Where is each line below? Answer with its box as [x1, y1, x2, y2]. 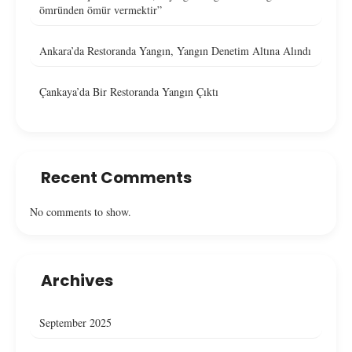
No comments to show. [30, 203, 131, 219]
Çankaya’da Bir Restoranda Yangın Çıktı [39, 83, 218, 99]
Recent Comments [41, 166, 192, 189]
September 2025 [39, 314, 112, 330]
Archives [41, 269, 113, 291]
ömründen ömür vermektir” [39, 2, 162, 17]
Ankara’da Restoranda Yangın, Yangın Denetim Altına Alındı [39, 42, 311, 58]
